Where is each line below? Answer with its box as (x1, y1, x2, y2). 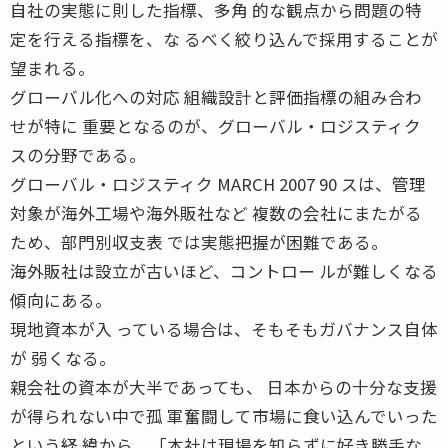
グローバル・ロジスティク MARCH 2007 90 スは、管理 (10, 171, 426, 196)
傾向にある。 (10, 287, 112, 312)
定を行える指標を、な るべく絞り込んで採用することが (10, 26, 438, 51)
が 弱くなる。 (10, 345, 116, 370)
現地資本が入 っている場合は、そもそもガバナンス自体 (10, 316, 438, 341)
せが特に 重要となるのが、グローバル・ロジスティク (10, 113, 421, 138)
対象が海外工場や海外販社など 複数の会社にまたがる (10, 200, 422, 225)
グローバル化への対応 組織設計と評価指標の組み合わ (10, 84, 422, 109)
